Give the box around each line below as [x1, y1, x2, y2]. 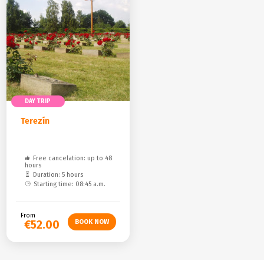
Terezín [21, 116, 50, 126]
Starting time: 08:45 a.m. [34, 180, 106, 188]
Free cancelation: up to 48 [33, 154, 113, 162]
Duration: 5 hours [33, 171, 84, 179]
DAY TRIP [25, 97, 51, 105]
